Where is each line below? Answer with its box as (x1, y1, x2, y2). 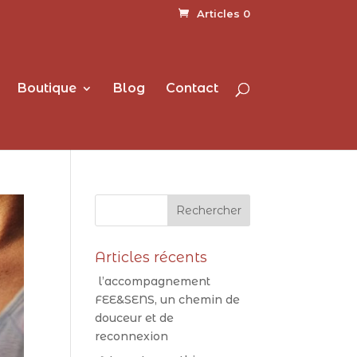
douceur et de (95, 311, 175, 325)
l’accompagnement (95, 274, 211, 288)
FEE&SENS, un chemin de (95, 292, 241, 307)
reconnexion (95, 329, 169, 343)
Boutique (17, 80, 76, 96)
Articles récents (95, 249, 208, 266)
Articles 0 (196, 6, 250, 20)
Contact (165, 80, 218, 96)
